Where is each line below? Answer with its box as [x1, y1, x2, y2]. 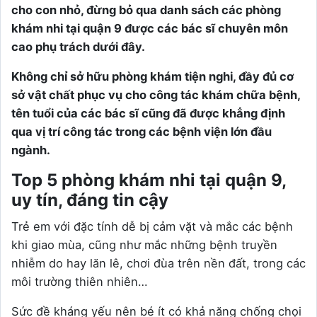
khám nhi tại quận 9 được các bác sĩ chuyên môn [11, 21, 288, 35]
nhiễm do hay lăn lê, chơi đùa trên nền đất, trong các [11, 256, 306, 270]
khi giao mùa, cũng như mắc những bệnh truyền [11, 238, 277, 252]
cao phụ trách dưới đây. [11, 40, 145, 54]
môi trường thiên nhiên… [11, 275, 148, 289]
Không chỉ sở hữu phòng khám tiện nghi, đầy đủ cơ [11, 69, 294, 83]
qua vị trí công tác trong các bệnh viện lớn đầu [11, 125, 272, 139]
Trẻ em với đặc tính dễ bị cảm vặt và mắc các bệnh [11, 219, 293, 234]
